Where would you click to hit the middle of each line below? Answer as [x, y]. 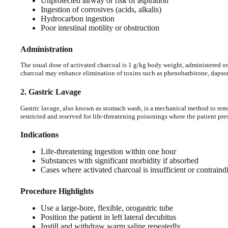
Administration [47, 49]
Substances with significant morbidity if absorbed [120, 161]
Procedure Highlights [57, 191]
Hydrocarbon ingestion [78, 18]
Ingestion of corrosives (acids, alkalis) [101, 9]
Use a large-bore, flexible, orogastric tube [107, 208]
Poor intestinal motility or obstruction [100, 27]
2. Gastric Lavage [51, 92]
